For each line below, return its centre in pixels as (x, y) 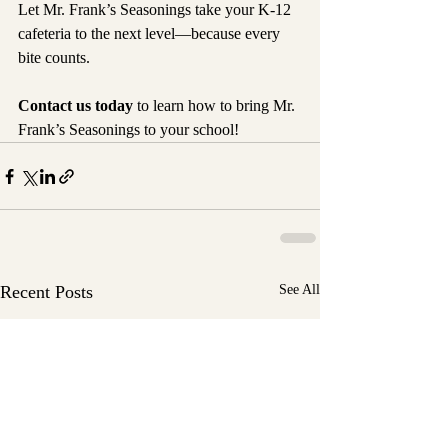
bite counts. (54, 58)
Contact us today (75, 106)
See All (299, 290)
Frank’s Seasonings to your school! (128, 130)
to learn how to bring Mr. (216, 106)
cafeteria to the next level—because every (151, 34)
